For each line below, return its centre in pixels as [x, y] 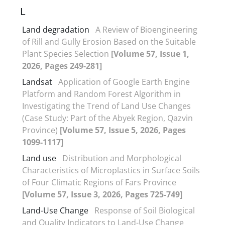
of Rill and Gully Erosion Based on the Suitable [109, 41]
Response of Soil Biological [145, 210]
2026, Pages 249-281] [62, 66]
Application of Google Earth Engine [124, 82]
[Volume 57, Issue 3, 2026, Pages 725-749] [102, 194]
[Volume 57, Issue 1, [150, 53]
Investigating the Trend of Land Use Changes [106, 106]
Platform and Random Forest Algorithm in [101, 94]
